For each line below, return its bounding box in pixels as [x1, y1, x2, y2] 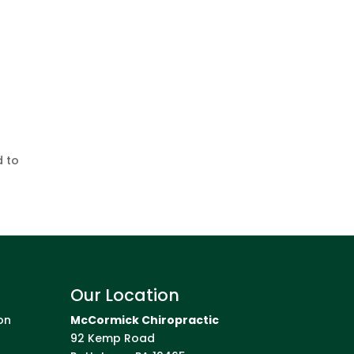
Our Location [70, 283, 180, 307]
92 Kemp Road [70, 330, 156, 346]
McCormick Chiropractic [70, 311, 220, 328]
